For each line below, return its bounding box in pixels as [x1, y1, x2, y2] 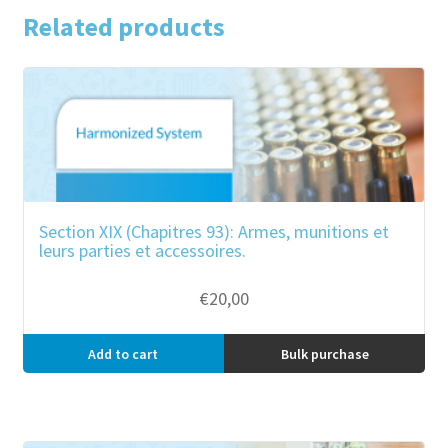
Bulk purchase [280, 344, 369, 363]
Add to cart [88, 344, 159, 363]
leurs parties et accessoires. [38, 239, 246, 263]
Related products [22, 11, 225, 44]
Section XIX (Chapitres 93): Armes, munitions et [38, 220, 389, 244]
